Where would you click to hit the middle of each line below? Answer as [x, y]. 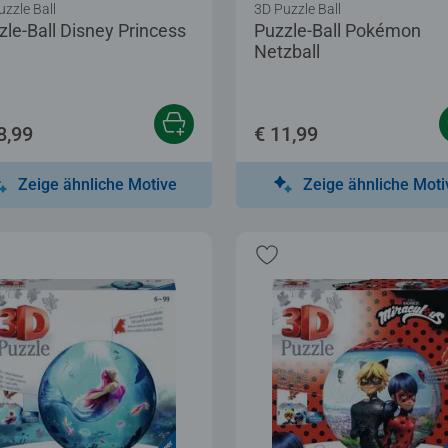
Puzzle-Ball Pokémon [337, 30]
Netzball [287, 51]
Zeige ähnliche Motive [97, 184]
